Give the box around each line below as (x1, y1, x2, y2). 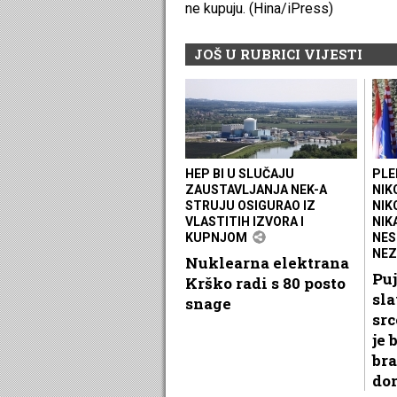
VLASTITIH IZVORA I (185, 214, 304, 229)
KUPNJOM (185, 230, 247, 245)
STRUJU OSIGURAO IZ (185, 198, 315, 213)
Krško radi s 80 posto (185, 272, 346, 293)
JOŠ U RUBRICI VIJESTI (194, 44, 362, 63)
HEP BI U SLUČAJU (185, 166, 294, 181)
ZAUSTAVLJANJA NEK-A (185, 182, 327, 197)
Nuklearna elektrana (185, 252, 349, 273)
